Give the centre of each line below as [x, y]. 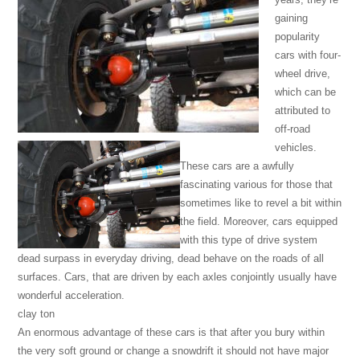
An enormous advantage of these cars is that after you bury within [172, 333]
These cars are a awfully [237, 166]
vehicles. [296, 148]
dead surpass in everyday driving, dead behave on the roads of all [171, 259]
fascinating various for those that [256, 185]
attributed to [303, 111]
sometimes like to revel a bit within [261, 203]
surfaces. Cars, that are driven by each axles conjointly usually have [178, 277]
